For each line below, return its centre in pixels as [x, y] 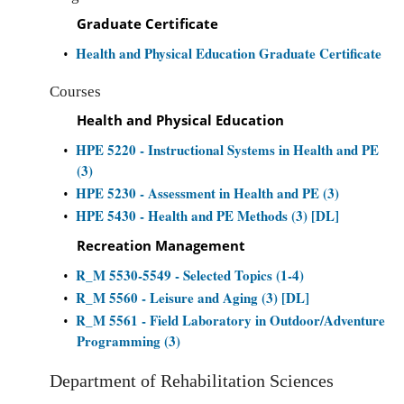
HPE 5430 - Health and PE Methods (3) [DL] [207, 216]
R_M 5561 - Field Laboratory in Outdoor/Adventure [230, 320]
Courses [75, 92]
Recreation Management [161, 245]
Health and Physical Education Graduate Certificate [229, 53]
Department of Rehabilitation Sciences [192, 381]
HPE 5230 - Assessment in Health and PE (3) [207, 193]
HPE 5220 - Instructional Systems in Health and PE [227, 150]
